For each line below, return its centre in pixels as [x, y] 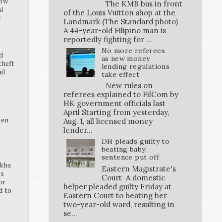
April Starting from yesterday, [116, 112]
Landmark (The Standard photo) [121, 21]
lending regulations [136, 66]
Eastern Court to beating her [115, 196]
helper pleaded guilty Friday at [117, 187]
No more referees [133, 50]
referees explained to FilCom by [121, 95]
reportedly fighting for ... [108, 39]
